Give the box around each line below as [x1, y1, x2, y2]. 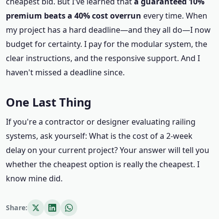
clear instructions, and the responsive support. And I [6, 53, 200, 64]
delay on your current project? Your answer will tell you [6, 145, 209, 155]
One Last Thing [6, 94, 91, 110]
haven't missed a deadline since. [6, 67, 125, 78]
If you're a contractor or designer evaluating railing [6, 116, 196, 127]
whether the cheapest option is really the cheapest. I [6, 159, 199, 170]
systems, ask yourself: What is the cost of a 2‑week [6, 131, 193, 141]
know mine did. [6, 173, 63, 184]
